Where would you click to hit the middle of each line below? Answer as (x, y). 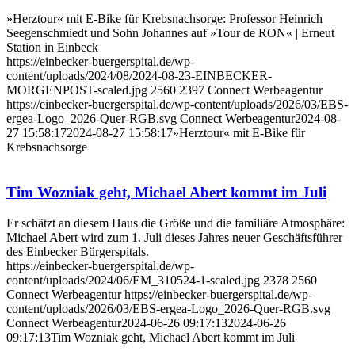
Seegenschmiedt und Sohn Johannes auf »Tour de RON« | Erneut (170, 33)
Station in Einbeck (52, 48)
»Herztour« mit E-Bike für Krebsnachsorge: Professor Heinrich (164, 19)
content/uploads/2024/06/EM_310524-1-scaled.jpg (133, 280)
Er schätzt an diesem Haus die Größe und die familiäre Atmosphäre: (176, 223)
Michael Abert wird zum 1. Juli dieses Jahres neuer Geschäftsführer (174, 237)
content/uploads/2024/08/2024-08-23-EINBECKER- (139, 76)
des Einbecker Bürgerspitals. (78, 251)
